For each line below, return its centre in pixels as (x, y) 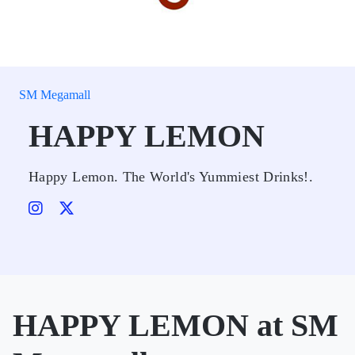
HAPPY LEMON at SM (176, 325)
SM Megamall (55, 95)
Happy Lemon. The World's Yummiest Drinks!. (171, 177)
